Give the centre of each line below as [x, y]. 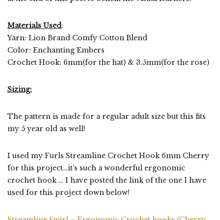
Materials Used [34, 25]
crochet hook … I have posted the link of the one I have [107, 180]
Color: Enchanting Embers [56, 50]
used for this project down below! [69, 192]
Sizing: [20, 89]
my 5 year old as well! [46, 128]
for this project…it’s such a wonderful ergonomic [96, 168]
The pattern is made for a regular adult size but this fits [107, 116]
